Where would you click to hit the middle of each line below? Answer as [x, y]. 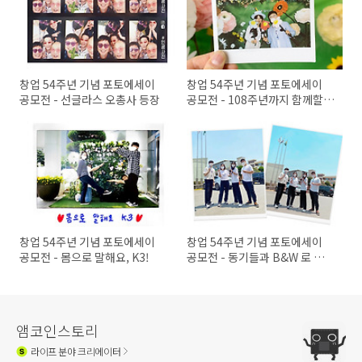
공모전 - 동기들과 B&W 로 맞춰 [261, 257]
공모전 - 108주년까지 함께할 [255, 100]
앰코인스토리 [57, 331]
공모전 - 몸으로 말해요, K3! [84, 257]
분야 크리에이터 [88, 351]
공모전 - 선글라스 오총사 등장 [90, 100]
